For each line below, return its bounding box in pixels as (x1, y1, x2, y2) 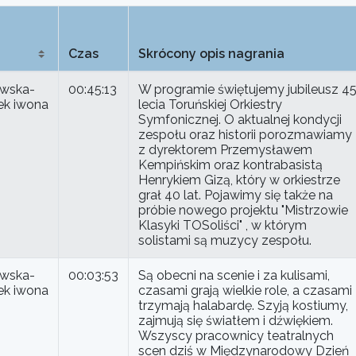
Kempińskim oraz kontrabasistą (138, 157, 323, 173)
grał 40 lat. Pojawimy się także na (138, 188, 333, 203)
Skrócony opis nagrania (138, 46, 284, 62)
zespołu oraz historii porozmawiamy (138, 127, 352, 143)
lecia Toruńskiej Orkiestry (138, 97, 282, 113)
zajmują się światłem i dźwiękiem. (138, 313, 333, 329)
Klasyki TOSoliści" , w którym (138, 218, 307, 234)
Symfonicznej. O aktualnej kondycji (138, 112, 342, 128)
